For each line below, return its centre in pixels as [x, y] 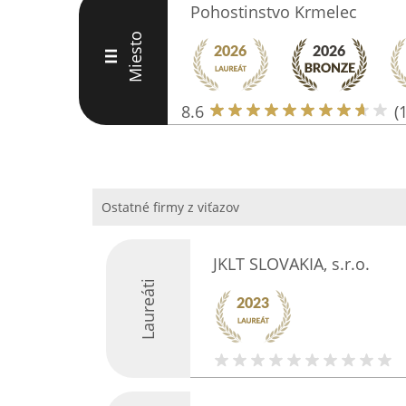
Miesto [135, 56]
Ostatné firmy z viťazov [170, 207]
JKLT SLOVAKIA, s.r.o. [291, 264]
